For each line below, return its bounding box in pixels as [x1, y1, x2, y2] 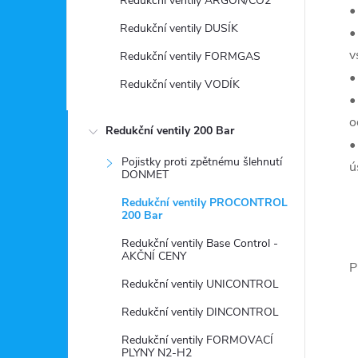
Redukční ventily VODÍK [120, 77, 240, 92]
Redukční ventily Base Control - [121, 236, 278, 251]
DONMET [121, 167, 169, 182]
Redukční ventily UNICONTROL [121, 276, 279, 292]
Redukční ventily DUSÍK [120, 21, 238, 36]
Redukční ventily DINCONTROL [121, 304, 279, 320]
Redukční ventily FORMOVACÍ [121, 332, 273, 348]
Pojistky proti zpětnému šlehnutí [121, 154, 282, 169]
